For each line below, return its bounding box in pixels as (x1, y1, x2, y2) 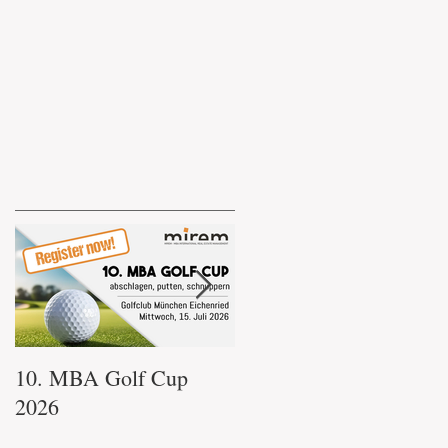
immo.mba (235, 363, 330, 393)
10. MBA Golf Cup (15, 363, 188, 393)
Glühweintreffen (235, 392, 378, 422)
